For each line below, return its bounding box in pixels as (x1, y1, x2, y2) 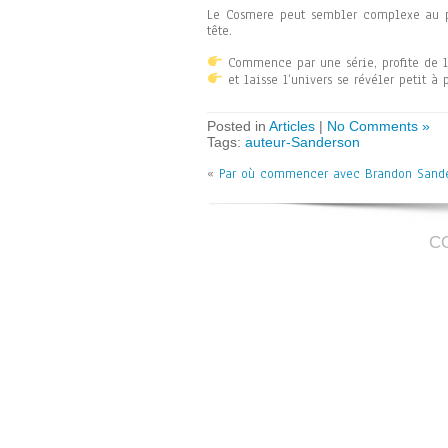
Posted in (207, 118, 269, 135)
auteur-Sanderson (245, 134, 360, 151)
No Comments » (327, 118, 430, 135)
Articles (269, 118, 315, 135)
